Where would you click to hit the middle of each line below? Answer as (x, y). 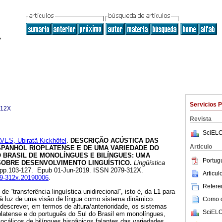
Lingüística (148, 163)
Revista (201, 119)
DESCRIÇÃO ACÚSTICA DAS (113, 141)
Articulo (201, 147)
